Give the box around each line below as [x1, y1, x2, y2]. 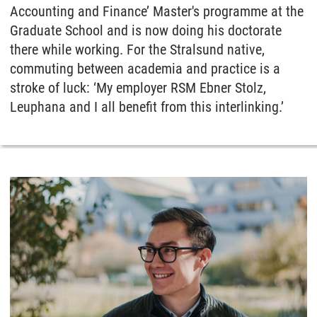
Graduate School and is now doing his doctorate [10, 22, 282, 39]
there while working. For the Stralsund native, [10, 41, 265, 58]
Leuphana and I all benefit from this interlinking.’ [10, 98, 284, 115]
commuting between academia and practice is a [10, 60, 280, 77]
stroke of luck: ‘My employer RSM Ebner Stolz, [10, 79, 266, 96]
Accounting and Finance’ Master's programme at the [10, 3, 304, 20]
